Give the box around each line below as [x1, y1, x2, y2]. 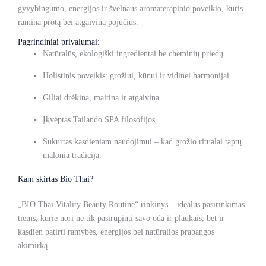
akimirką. [18, 241, 50, 251]
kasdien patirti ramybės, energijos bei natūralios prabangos [18, 227, 214, 237]
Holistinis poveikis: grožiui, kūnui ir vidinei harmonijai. [43, 71, 232, 81]
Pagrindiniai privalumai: [18, 37, 100, 47]
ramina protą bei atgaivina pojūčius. [18, 18, 138, 27]
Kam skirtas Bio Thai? [18, 175, 93, 184]
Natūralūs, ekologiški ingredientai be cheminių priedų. [43, 49, 226, 59]
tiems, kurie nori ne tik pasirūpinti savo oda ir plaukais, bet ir [18, 214, 224, 223]
